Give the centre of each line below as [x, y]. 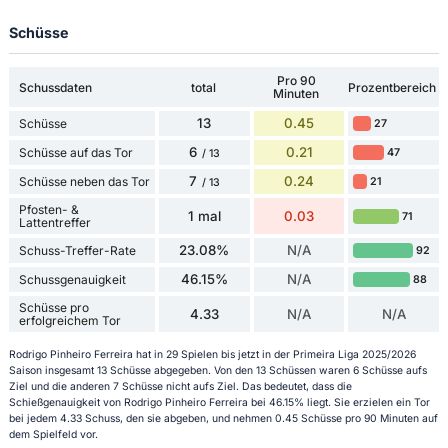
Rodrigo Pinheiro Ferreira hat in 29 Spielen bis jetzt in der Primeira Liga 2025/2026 [212, 354]
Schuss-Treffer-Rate [77, 251]
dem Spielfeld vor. [53, 434]
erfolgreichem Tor [69, 321]
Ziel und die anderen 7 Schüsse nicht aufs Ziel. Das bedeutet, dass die [180, 386]
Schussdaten [55, 87]
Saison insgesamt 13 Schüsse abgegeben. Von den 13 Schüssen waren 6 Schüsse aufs [217, 370]
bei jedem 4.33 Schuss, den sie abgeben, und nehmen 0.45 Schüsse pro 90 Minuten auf [223, 418]
